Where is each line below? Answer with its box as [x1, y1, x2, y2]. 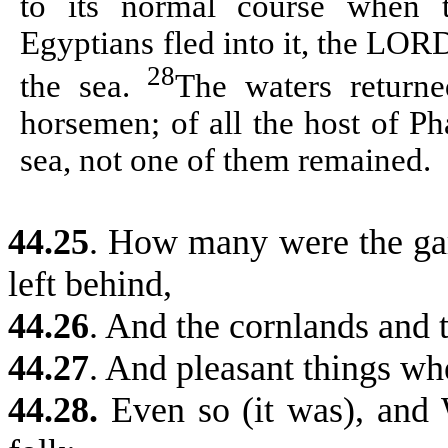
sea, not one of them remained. [20, 142, 432, 179]
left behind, [8, 264, 172, 305]
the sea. [20, 68, 148, 105]
